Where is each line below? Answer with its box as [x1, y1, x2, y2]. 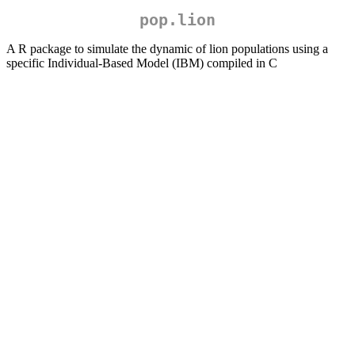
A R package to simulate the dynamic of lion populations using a [6, 42, 328, 56]
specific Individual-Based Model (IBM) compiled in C [6, 56, 277, 71]
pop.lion [139, 10, 216, 30]
